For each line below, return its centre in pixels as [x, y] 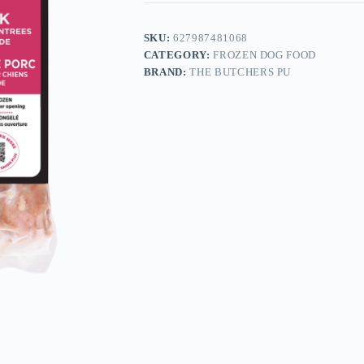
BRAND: [167, 72]
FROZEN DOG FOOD [265, 55]
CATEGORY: [178, 55]
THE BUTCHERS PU [240, 72]
